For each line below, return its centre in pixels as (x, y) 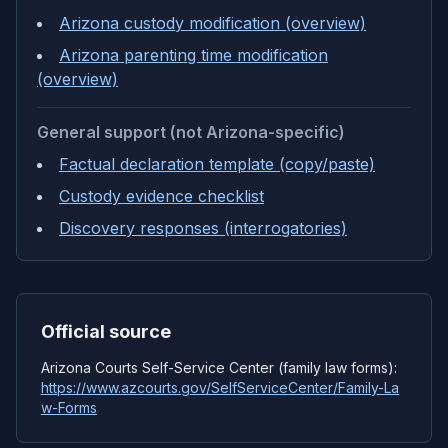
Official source (106, 331)
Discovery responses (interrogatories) (203, 228)
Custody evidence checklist (161, 196)
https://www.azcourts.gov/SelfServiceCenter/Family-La (220, 387)
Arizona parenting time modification (193, 55)
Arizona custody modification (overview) (212, 23)
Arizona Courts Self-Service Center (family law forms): (219, 367)
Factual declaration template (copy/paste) (217, 164)
